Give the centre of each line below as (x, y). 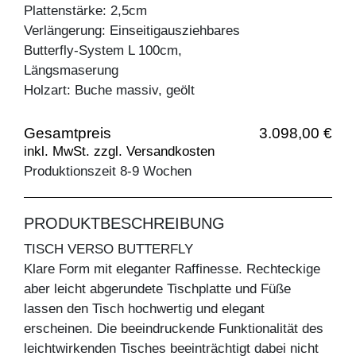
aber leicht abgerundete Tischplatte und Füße (157, 288)
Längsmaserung (71, 70)
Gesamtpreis (68, 133)
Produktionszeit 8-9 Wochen (108, 171)
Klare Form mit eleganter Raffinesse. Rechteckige (172, 269)
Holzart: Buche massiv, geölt (109, 90)
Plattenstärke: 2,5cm (85, 10)
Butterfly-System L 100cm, (103, 50)
